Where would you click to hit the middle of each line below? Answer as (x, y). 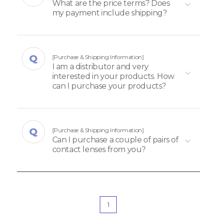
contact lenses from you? (99, 150)
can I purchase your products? (109, 86)
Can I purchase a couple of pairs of (115, 140)
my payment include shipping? (109, 13)
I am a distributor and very (100, 67)
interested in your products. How (113, 77)
